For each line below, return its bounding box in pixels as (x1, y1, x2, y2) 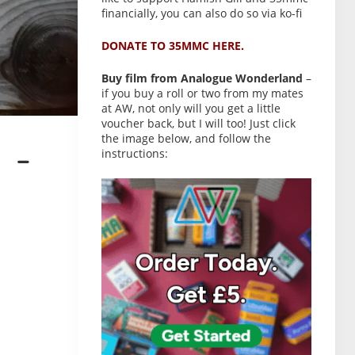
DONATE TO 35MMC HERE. (101, 38, 244, 53)
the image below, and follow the (101, 131, 271, 146)
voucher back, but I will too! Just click (101, 116, 296, 131)
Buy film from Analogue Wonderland (101, 71, 303, 86)
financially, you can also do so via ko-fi (101, 6, 302, 21)
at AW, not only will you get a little (101, 101, 281, 116)
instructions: (101, 146, 168, 161)
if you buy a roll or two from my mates (101, 86, 303, 101)
